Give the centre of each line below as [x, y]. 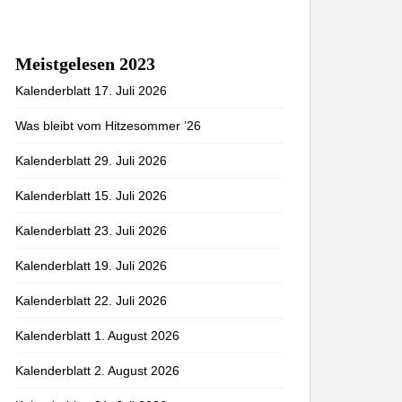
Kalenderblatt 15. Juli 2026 [91, 196]
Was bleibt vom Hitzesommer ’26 [108, 126]
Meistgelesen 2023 [85, 64]
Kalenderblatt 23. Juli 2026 [91, 231]
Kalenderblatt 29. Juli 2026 [91, 161]
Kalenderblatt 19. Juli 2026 [91, 266]
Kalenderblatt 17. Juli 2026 [91, 91]
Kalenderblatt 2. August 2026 [97, 371]
